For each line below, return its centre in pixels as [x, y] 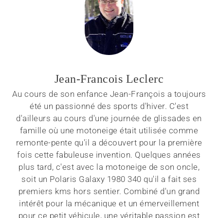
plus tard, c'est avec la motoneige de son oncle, [109, 167]
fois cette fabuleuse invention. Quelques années [109, 155]
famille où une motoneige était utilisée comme [109, 131]
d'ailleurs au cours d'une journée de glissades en [109, 118]
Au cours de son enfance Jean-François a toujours [109, 94]
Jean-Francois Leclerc [109, 79]
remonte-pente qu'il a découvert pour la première [109, 143]
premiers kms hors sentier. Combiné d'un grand [109, 191]
